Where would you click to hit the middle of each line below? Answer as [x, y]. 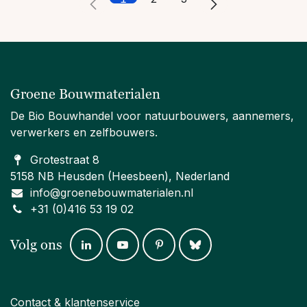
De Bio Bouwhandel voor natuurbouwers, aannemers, [152, 115]
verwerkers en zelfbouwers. [84, 132]
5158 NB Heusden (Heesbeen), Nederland [120, 176]
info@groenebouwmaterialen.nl [111, 192]
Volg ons [36, 244]
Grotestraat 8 [64, 159]
